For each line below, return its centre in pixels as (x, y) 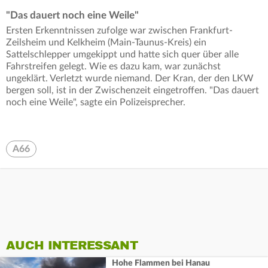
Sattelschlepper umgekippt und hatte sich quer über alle (122, 54)
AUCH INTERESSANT (72, 245)
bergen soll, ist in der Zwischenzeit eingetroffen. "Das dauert (133, 90)
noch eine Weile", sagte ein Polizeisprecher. (96, 102)
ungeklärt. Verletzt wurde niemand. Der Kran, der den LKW (130, 78)
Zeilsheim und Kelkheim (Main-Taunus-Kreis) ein (106, 42)
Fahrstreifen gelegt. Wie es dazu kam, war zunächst (113, 66)
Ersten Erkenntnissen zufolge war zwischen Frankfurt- (119, 30)
